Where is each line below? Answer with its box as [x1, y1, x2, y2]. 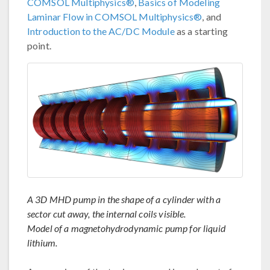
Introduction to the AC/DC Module [27, 25, 175, 37]
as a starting [174, 25, 228, 37]
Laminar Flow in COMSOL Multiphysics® [27, 11, 202, 22]
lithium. [27, 237, 58, 249]
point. [27, 40, 51, 51]
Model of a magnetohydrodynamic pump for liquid [27, 222, 225, 234]
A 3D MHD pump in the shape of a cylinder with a [27, 193, 221, 206]
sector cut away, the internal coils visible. [27, 208, 186, 220]
